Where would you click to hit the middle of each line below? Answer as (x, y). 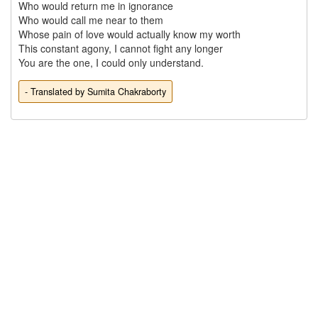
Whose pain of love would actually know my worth (129, 34)
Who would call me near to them (91, 20)
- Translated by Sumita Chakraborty (95, 92)
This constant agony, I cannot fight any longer (122, 49)
